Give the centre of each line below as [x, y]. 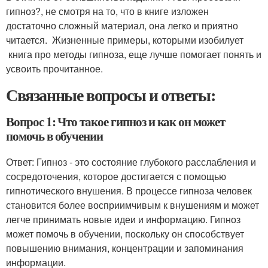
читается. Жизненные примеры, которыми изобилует [125, 40]
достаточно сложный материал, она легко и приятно [122, 26]
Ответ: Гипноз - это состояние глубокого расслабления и [131, 162]
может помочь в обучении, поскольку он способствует [125, 234]
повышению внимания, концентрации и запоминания [125, 248]
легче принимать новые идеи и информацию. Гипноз [123, 220]
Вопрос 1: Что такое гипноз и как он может [115, 122]
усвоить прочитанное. [54, 69]
